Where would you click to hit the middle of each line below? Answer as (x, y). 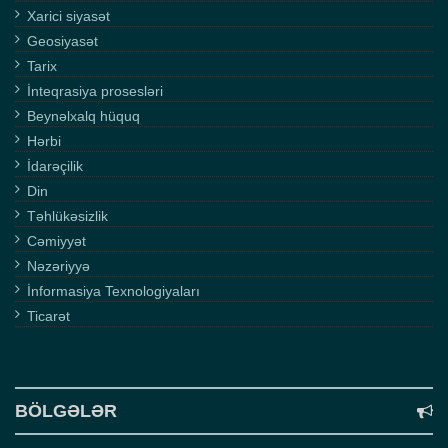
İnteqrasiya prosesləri (95, 91)
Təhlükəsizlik (67, 216)
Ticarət (48, 316)
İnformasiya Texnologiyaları (113, 291)
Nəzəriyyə (58, 266)
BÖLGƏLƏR (66, 411)
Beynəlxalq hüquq (83, 116)
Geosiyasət (62, 41)
